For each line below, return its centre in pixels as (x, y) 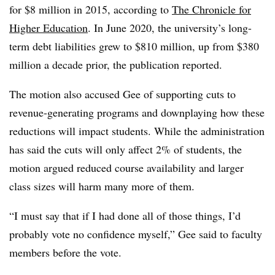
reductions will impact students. (80, 130)
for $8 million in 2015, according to (91, 9)
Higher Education (48, 27)
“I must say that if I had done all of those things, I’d (125, 215)
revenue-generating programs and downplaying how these (137, 112)
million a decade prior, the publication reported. (118, 64)
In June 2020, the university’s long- (171, 27)
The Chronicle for (211, 9)
